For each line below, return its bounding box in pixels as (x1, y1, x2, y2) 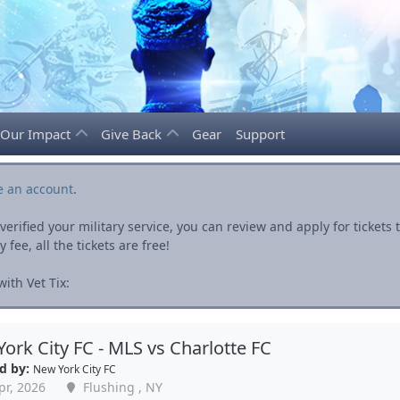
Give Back (101, 125, 165, 143)
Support (236, 125, 285, 143)
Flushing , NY (79, 379, 162, 396)
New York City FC (32, 362, 116, 376)
